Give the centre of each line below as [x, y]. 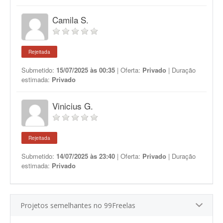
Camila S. [70, 20]
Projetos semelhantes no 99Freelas [78, 205]
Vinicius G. [73, 106]
